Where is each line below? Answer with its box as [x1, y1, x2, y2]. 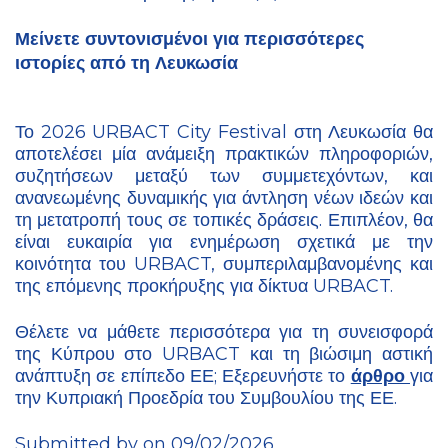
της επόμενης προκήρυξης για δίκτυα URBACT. [15, 275, 398, 298]
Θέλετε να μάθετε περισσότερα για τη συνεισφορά [15, 321, 433, 344]
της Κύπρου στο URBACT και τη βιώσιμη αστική [15, 343, 433, 366]
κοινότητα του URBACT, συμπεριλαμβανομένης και [15, 253, 433, 276]
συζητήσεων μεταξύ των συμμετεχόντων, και [15, 165, 433, 188]
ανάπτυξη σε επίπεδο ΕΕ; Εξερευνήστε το [15, 365, 351, 388]
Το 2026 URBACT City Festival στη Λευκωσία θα [15, 121, 433, 144]
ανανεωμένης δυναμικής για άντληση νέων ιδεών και [15, 187, 433, 210]
